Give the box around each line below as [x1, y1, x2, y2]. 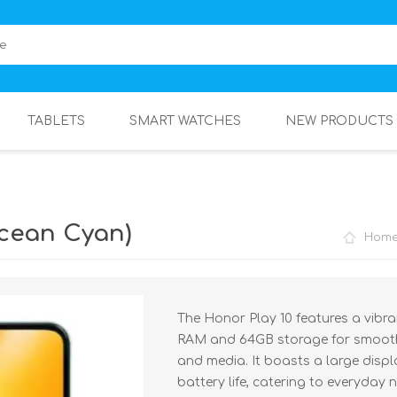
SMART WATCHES [129, 114, 241, 128]
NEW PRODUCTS [285, 114, 393, 128]
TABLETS [27, 114, 85, 128]
